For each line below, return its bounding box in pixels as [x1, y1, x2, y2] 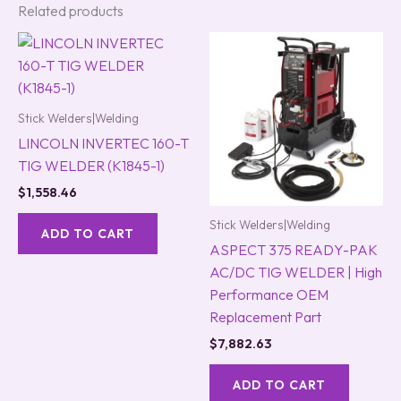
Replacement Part [209, 307, 321, 326]
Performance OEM [209, 285, 328, 303]
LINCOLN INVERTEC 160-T [18, 133, 189, 152]
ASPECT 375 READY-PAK [209, 240, 378, 259]
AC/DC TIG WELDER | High [209, 262, 382, 281]
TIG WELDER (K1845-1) [18, 156, 165, 175]
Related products [18, 2, 124, 20]
